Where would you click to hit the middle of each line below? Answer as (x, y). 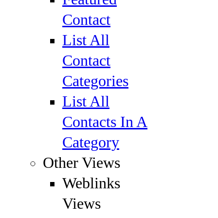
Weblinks (91, 183)
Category (91, 142)
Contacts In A (105, 122)
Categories (95, 81)
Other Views (82, 163)
